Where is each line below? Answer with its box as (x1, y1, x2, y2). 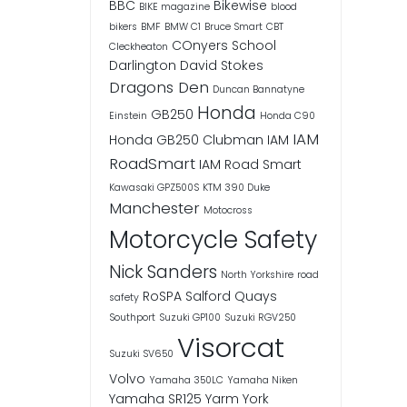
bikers (108, 20, 137, 35)
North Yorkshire (220, 268, 293, 283)
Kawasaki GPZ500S (108, 181, 199, 195)
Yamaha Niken (226, 373, 298, 388)
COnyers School (171, 36, 276, 55)
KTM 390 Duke (202, 181, 270, 195)
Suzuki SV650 (108, 347, 174, 362)
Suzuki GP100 (158, 311, 221, 325)
